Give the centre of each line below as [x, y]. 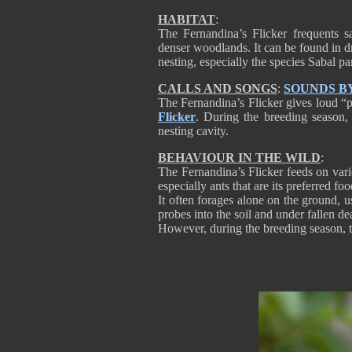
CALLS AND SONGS [218, 88]
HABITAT [187, 19]
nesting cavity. [193, 131]
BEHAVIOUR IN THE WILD [239, 158]
